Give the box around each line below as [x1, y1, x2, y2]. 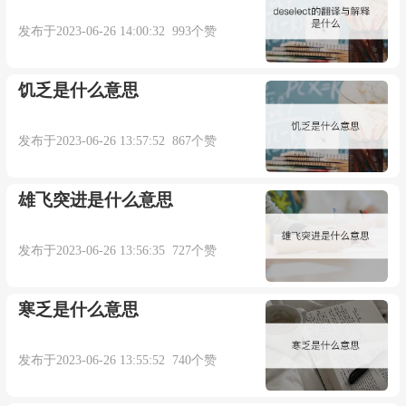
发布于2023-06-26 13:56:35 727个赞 [18, 243, 217, 257]
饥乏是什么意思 [18, 80, 140, 100]
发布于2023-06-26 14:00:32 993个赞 [18, 24, 217, 39]
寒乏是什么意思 [18, 299, 140, 319]
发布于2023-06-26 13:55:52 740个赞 [18, 353, 217, 367]
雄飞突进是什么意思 [18, 189, 174, 209]
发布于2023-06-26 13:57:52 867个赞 [18, 134, 217, 148]
